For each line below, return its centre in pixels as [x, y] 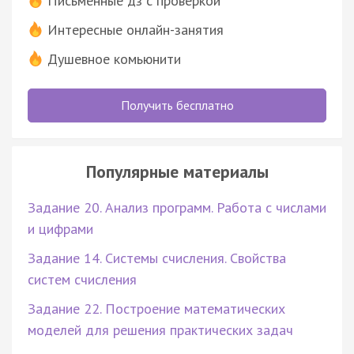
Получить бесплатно [177, 105]
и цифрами [60, 228]
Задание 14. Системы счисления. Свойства [157, 258]
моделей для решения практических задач [160, 330]
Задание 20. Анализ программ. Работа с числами [177, 207]
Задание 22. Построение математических [156, 308]
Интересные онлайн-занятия [136, 29]
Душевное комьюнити [114, 58]
